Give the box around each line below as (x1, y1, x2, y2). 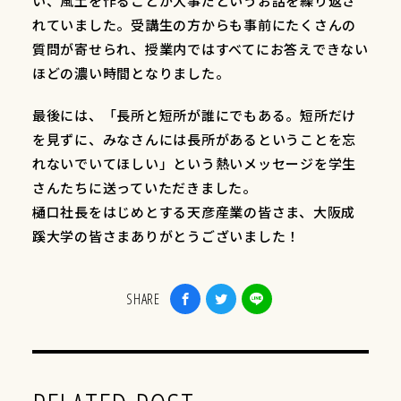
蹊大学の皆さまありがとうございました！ (31, 226, 301, 246)
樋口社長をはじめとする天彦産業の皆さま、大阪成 (31, 202, 356, 222)
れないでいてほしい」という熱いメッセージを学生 (31, 154, 357, 174)
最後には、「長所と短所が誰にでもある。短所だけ (31, 106, 357, 125)
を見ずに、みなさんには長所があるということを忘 (31, 130, 357, 149)
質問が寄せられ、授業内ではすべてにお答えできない (31, 39, 369, 59)
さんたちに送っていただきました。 (31, 178, 257, 198)
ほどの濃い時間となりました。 (31, 64, 230, 83)
